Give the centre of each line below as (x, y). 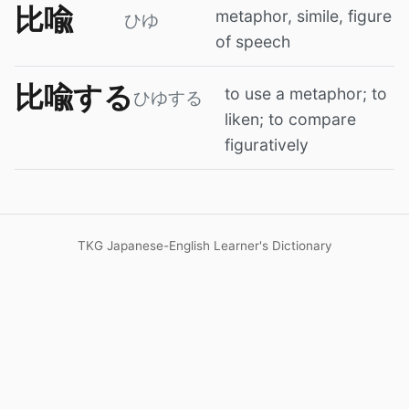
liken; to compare (290, 119)
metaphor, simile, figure (304, 16)
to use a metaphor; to (306, 93)
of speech (253, 41)
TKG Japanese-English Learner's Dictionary (204, 245)
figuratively (267, 144)
